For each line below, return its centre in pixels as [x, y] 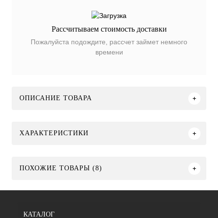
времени [109, 52]
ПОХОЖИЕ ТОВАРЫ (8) [61, 168]
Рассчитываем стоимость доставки [109, 29]
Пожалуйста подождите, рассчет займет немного [109, 42]
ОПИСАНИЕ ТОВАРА [56, 98]
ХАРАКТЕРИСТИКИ [54, 133]
